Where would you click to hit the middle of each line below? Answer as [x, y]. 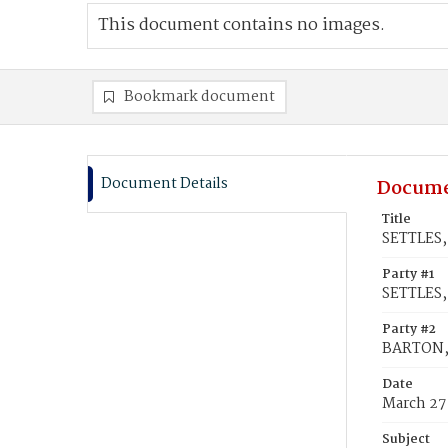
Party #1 [408, 274]
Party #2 [409, 329]
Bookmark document [199, 97]
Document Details [164, 184]
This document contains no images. [241, 25]
